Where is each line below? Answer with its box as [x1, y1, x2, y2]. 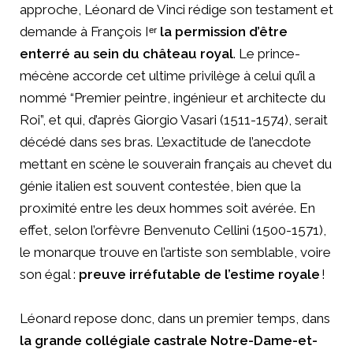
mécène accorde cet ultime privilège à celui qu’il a [20, 67, 315, 84]
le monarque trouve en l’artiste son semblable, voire [20, 243, 331, 260]
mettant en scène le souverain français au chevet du [20, 155, 332, 172]
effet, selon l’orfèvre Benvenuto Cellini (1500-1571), [20, 221, 326, 238]
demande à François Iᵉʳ [20, 23, 160, 39]
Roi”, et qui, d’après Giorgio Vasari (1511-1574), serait [20, 111, 328, 128]
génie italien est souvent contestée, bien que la [20, 177, 301, 194]
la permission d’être [160, 23, 288, 39]
